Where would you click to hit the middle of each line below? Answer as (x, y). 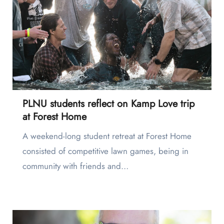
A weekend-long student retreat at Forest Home (25, 136)
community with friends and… (75, 166)
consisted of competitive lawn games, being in (105, 151)
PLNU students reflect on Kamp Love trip (108, 104)
